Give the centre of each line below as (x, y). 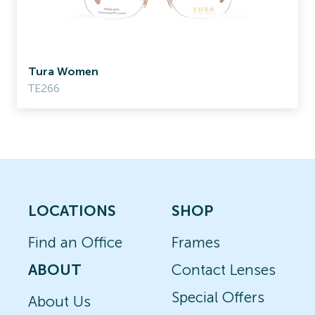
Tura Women (63, 71)
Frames (196, 242)
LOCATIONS (72, 211)
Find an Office (75, 242)
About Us (59, 301)
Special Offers (218, 297)
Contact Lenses (224, 270)
